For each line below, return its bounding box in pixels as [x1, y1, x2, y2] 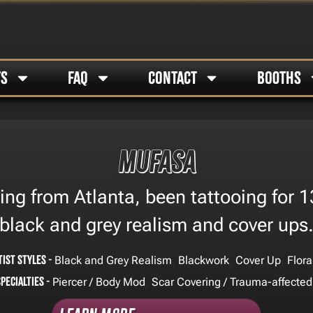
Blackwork [178, 253, 229, 267]
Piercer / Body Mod [52, 275, 145, 289]
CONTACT [148, 67, 198, 88]
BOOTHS [256, 67, 301, 88]
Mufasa [117, 143, 196, 181]
